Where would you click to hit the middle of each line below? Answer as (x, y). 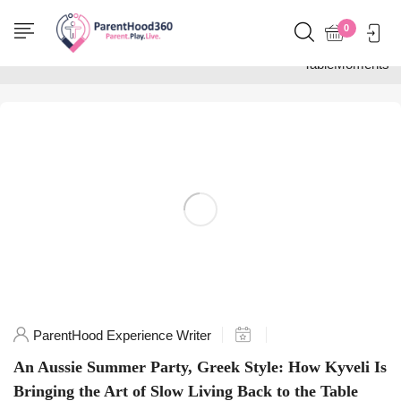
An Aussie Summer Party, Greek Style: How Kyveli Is (200, 367)
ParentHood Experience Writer (122, 335)
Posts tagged (355, 43)
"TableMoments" (346, 64)
